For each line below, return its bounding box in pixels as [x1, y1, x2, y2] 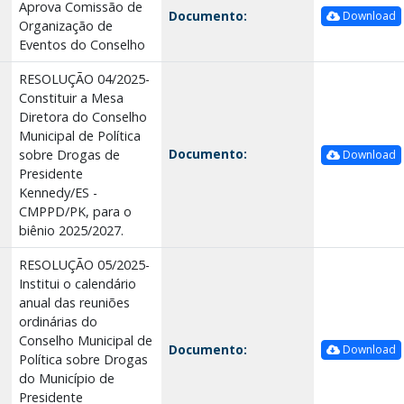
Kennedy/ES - [18, 183, 97, 201]
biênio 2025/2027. [18, 221, 124, 239]
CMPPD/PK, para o [18, 202, 132, 220]
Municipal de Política [18, 126, 141, 144]
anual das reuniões [18, 293, 130, 311]
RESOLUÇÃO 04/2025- [18, 69, 150, 87]
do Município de [18, 369, 115, 387]
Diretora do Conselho [18, 107, 147, 125]
